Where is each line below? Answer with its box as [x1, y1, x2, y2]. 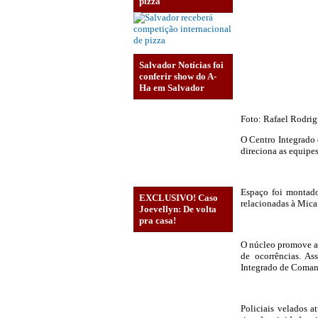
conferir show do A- [139, 70, 216, 82]
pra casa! [139, 215, 176, 226]
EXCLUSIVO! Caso [139, 192, 218, 204]
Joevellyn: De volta [139, 204, 216, 215]
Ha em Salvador [139, 82, 204, 93]
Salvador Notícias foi [139, 59, 224, 70]
